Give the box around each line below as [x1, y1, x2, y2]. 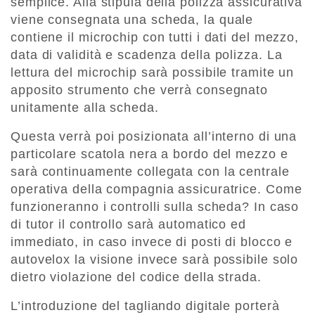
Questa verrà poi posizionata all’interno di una [11, 129, 297, 144]
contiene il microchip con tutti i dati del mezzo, [11, 30, 300, 45]
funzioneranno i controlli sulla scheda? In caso [11, 200, 300, 214]
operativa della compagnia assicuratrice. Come [11, 182, 302, 197]
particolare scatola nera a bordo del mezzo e [11, 147, 288, 162]
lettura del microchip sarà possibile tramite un [11, 65, 295, 80]
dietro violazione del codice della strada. [11, 270, 262, 285]
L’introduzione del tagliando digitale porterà [11, 299, 280, 314]
